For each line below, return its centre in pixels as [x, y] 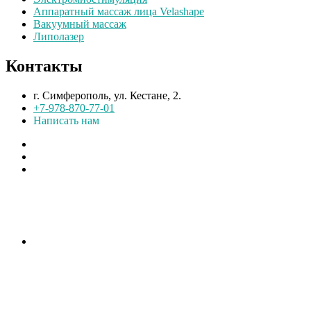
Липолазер [59, 37]
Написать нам [66, 121]
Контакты [44, 66]
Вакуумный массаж [80, 24]
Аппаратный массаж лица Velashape [119, 12]
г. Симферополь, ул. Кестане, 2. [107, 96]
